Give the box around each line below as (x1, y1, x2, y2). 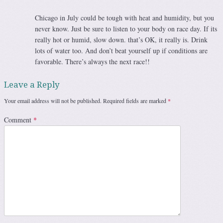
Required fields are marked (103, 97, 168, 105)
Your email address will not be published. (4, 97, 102, 105)
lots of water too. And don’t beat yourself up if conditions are (34, 46, 208, 56)
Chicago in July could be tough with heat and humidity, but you (34, 13, 214, 23)
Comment (4, 115, 33, 125)
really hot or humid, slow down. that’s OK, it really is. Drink (34, 35, 208, 45)
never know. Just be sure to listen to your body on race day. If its (34, 24, 217, 34)
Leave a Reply (4, 80, 60, 90)
